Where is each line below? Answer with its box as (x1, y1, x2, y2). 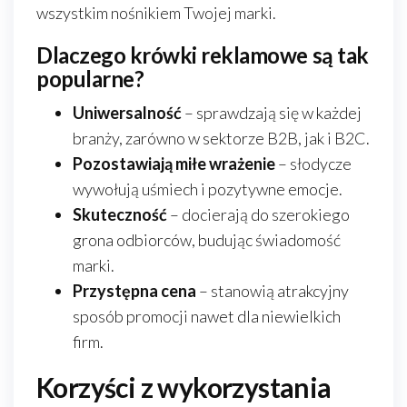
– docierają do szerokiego (167, 204, 350, 224)
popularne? (36, 65, 144, 92)
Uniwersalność (73, 103, 182, 123)
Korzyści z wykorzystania (36, 371, 332, 403)
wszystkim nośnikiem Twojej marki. (36, 3, 276, 23)
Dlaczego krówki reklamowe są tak (36, 42, 369, 68)
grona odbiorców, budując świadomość (73, 230, 341, 250)
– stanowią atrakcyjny (196, 281, 349, 301)
